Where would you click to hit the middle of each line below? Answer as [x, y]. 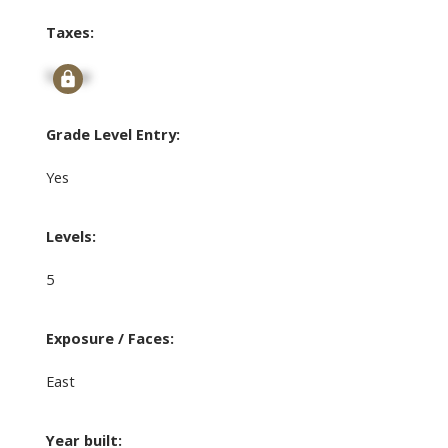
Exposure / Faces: [109, 338]
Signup [68, 75]
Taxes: [69, 32]
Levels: [70, 236]
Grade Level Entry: [112, 134]
